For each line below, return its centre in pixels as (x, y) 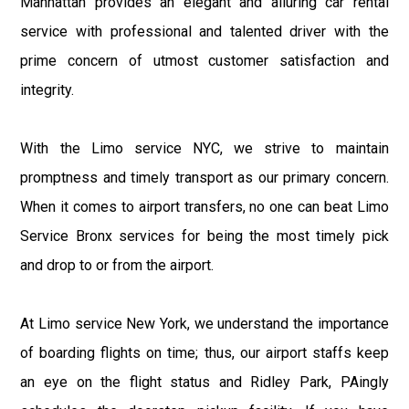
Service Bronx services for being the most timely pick (204, 236)
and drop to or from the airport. (117, 265)
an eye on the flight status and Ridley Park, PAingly (204, 382)
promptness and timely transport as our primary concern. (204, 177)
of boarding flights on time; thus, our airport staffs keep (204, 352)
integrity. (47, 89)
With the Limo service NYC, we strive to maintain (204, 148)
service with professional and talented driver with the (204, 31)
